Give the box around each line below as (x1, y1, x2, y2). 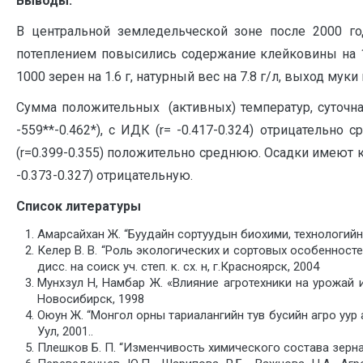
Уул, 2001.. (36, 324, 93, 339)
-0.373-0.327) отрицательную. (16, 168, 193, 183)
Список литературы (16, 199, 141, 214)
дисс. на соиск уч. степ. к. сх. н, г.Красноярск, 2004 (36, 259, 319, 274)
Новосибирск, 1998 (36, 292, 144, 306)
